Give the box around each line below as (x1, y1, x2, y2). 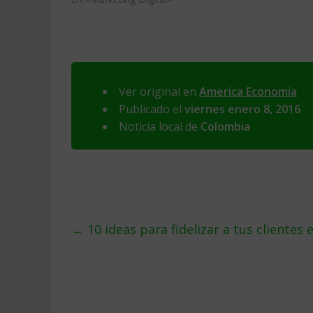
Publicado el (119, 101, 184, 117)
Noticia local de (119, 119, 201, 134)
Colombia (201, 119, 250, 134)
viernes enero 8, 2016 (184, 101, 300, 117)
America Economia (199, 84, 297, 99)
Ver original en (119, 84, 199, 99)
